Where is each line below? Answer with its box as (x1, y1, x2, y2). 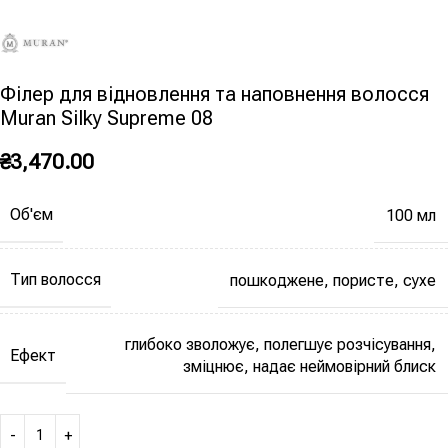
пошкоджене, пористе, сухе (230, 270, 436, 290)
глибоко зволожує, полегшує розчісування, (125, 335, 436, 355)
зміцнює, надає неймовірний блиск (183, 357, 436, 377)
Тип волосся (10, 270, 101, 290)
